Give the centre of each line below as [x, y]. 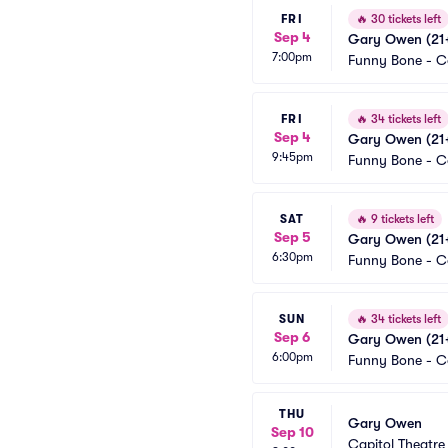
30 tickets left [404, 19]
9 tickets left [401, 219]
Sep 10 [292, 432]
